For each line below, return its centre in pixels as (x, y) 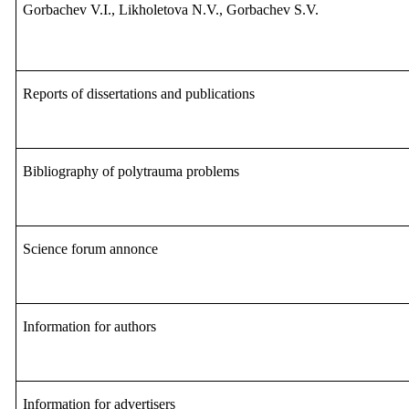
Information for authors (90, 327)
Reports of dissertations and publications (139, 94)
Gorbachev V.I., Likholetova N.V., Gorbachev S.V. (171, 10)
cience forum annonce (95, 249)
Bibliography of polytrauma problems (131, 172)
